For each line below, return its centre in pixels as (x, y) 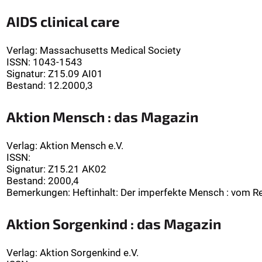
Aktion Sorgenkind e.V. (89, 253)
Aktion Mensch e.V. (82, 146)
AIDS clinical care (63, 22)
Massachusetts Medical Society (110, 51)
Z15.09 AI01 (75, 74)
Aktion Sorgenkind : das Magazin (114, 224)
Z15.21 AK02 (77, 169)
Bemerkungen (37, 193)
